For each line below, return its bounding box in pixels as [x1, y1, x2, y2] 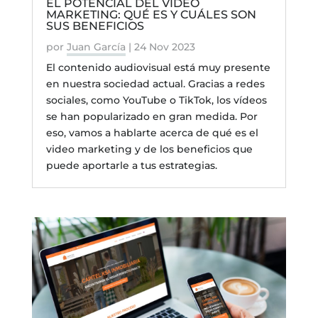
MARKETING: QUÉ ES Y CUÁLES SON [45, 8, 256, 22]
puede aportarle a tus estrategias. [45, 159, 217, 172]
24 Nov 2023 [133, 40, 195, 54]
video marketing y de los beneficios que [45, 143, 253, 156]
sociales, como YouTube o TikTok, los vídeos [45, 94, 267, 107]
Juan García [66, 40, 126, 54]
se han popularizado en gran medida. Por [45, 110, 258, 124]
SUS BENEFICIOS [45, 19, 144, 33]
